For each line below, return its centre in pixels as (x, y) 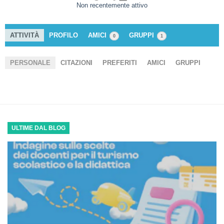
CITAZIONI (76, 63)
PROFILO (63, 35)
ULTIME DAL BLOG (38, 128)
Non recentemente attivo (112, 5)
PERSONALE (30, 63)
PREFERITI (120, 63)
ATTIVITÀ (24, 35)
